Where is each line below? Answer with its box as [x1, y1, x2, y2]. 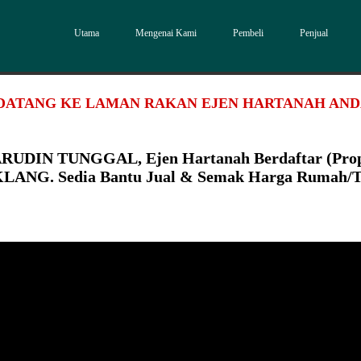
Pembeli [233, 27, 263, 39]
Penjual [300, 27, 328, 39]
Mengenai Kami [135, 27, 197, 39]
